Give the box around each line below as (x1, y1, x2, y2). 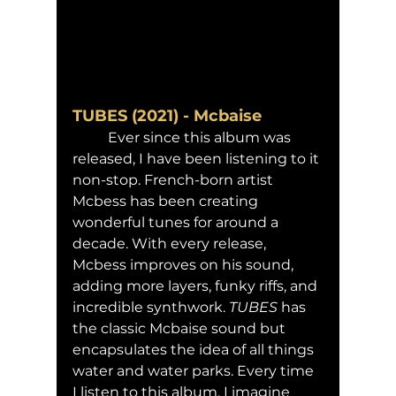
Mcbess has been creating (72, 192, 262, 209)
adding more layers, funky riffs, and (72, 277, 321, 294)
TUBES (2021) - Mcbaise (72, 105, 262, 126)
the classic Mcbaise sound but (72, 319, 289, 337)
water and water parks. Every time (72, 362, 317, 379)
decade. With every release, (72, 234, 270, 252)
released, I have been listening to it (72, 149, 323, 167)
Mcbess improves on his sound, (72, 255, 297, 273)
